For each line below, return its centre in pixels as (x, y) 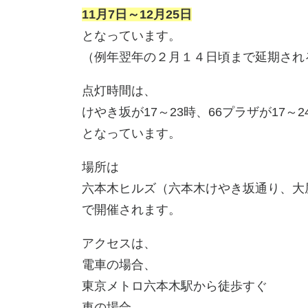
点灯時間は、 (119, 91)
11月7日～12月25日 (137, 15)
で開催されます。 (131, 210)
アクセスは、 (119, 244)
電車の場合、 (119, 265)
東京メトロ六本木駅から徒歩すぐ (175, 286)
